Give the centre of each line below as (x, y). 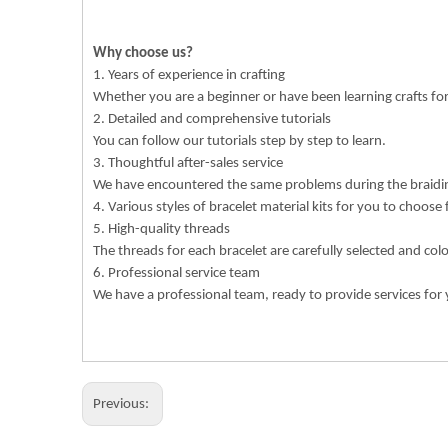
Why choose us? (143, 53)
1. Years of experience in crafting (189, 75)
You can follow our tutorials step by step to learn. (239, 141)
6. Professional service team (176, 273)
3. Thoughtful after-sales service (188, 163)
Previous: (122, 404)
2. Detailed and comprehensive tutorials (212, 119)
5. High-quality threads (161, 229)
